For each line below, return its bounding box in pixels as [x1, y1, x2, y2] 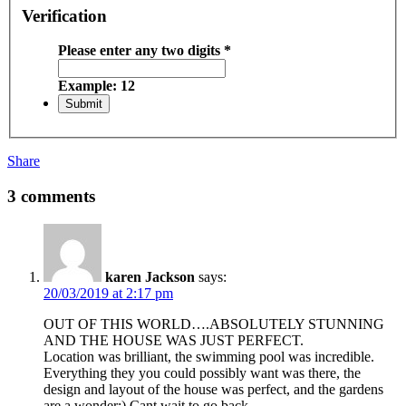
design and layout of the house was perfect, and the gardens [43, 381, 383, 397]
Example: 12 [58, 78, 135, 94]
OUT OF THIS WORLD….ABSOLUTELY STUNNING [43, 315, 384, 332]
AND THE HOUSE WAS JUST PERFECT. [43, 332, 304, 348]
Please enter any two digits [58, 43, 224, 59]
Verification [22, 5, 107, 25]
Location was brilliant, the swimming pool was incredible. [43, 348, 374, 364]
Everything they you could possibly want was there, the [43, 364, 361, 381]
